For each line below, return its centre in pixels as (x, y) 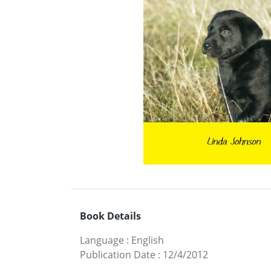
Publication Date (118, 254)
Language (102, 240)
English (148, 240)
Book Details (110, 216)
